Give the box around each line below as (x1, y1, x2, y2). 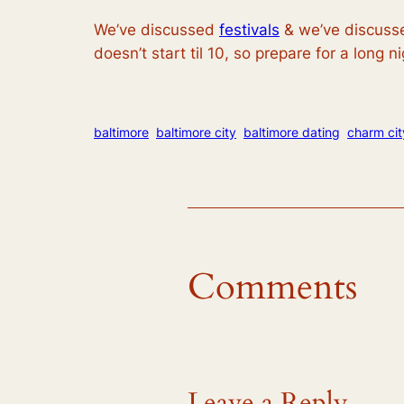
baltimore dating (243, 124, 340, 140)
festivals (219, 20, 280, 39)
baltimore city (156, 124, 236, 140)
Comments (188, 262, 357, 313)
